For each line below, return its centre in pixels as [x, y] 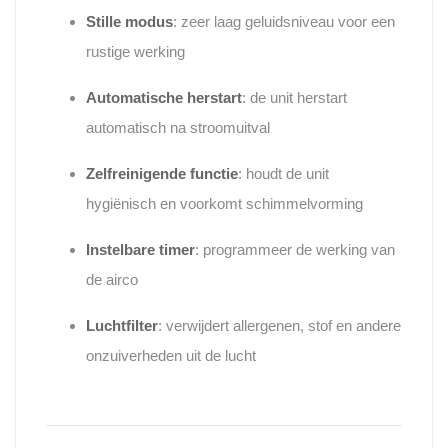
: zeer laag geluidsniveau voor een [284, 22]
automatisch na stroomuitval [178, 128]
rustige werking [135, 52]
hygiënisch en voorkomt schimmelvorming [224, 204]
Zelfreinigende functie [162, 174]
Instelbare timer [140, 250]
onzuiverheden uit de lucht [171, 356]
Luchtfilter [122, 326]
